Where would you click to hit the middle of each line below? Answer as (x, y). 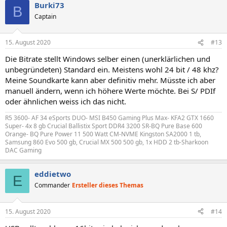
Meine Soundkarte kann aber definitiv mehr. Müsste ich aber (110, 80)
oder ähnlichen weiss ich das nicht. (66, 101)
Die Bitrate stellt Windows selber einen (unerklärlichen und (108, 59)
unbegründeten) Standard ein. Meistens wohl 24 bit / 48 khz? (112, 69)
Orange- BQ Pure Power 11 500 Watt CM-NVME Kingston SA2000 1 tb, (103, 134)
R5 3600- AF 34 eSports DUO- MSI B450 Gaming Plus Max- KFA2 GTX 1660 (109, 118)
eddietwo (53, 174)
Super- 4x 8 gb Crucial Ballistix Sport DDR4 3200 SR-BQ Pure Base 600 (104, 126)
